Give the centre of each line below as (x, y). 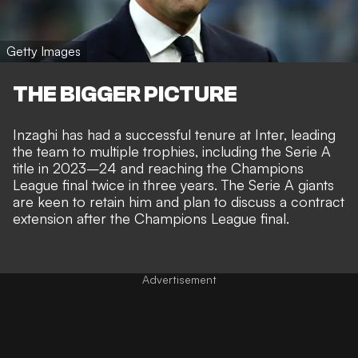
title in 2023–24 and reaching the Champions (158, 167)
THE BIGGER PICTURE (125, 94)
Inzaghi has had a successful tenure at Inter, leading (174, 134)
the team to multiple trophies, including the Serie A (172, 151)
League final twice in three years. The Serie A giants (173, 184)
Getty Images (44, 52)
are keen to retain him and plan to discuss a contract (179, 201)
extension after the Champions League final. (151, 218)
